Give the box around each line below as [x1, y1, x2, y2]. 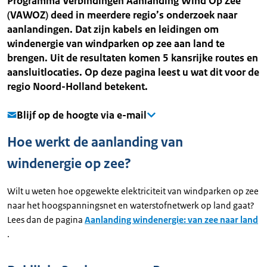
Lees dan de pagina [7, 214, 85, 225]
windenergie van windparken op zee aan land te [7, 37, 225, 50]
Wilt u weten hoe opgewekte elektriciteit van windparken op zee [7, 185, 259, 197]
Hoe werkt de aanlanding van [7, 133, 183, 151]
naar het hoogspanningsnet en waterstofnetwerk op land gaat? [7, 200, 254, 211]
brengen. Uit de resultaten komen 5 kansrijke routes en [7, 51, 258, 64]
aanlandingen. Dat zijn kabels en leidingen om [7, 23, 219, 36]
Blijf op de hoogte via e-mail [17, 108, 147, 122]
